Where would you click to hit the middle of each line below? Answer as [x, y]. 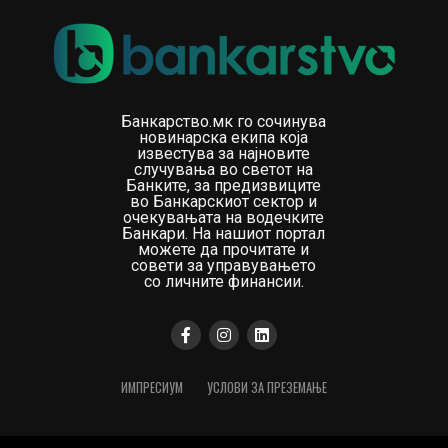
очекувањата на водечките [224, 218]
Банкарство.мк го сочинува [224, 122]
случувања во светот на [224, 170]
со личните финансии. [223, 282]
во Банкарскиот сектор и [224, 202]
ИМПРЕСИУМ [151, 388]
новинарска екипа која [224, 138]
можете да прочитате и [224, 250]
